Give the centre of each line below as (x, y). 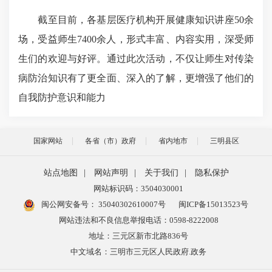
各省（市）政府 (110, 141)
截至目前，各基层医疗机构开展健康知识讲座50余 (136, 20)
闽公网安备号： (68, 205)
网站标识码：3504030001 (138, 189)
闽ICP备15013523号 (213, 205)
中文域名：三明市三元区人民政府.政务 (138, 252)
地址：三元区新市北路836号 (138, 236)
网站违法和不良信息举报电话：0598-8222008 (138, 220)
